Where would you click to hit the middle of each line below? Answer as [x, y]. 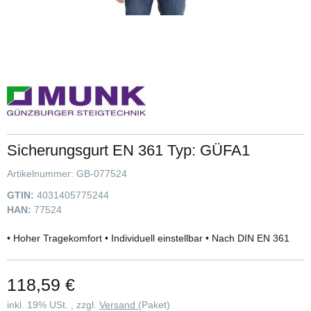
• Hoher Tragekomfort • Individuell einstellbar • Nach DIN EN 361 [148, 238]
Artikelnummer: [42, 174]
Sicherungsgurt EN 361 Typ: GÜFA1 [128, 150]
